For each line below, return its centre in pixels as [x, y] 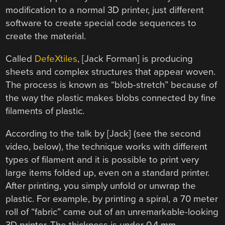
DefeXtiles [56, 59]
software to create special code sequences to [101, 23]
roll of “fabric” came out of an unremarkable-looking [112, 212]
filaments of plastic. [45, 111]
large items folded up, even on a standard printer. [108, 173]
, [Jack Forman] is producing [135, 59]
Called [20, 59]
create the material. [46, 36]
